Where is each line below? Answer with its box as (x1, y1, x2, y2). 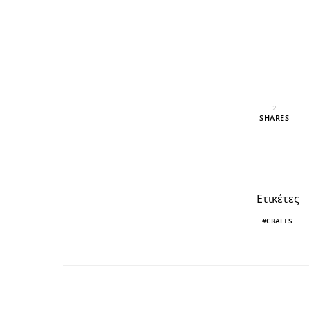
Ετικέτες (257, 190, 299, 206)
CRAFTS (266, 215, 292, 226)
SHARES (259, 112, 290, 123)
